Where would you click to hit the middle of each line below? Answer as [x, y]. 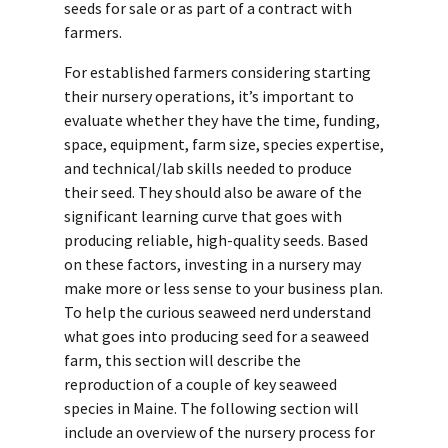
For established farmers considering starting [217, 72]
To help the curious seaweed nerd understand [217, 312]
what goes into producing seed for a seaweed [216, 336]
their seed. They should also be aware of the [213, 192]
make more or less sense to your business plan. [223, 288]
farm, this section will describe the [182, 360]
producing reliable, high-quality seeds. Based [216, 240]
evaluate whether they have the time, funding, [222, 120]
